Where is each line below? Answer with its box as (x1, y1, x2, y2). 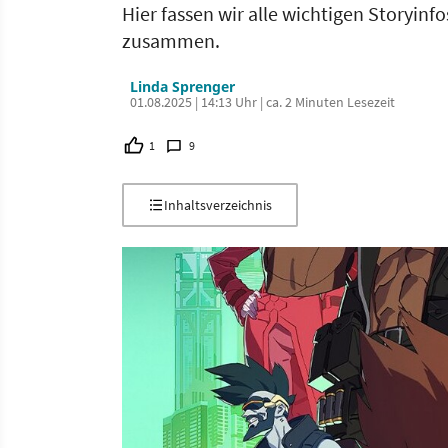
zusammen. (122, 28, 220, 53)
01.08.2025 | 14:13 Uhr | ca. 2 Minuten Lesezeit (130, 93, 395, 111)
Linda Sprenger (130, 77, 235, 96)
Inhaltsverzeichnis (164, 196, 272, 214)
